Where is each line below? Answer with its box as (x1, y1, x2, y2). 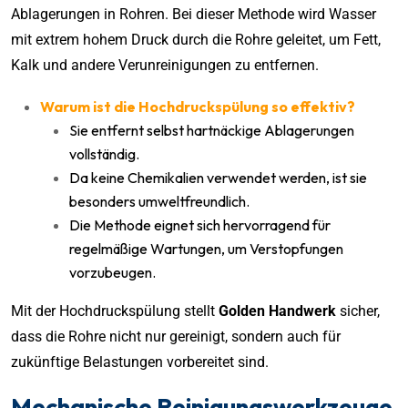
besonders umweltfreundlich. (69, 191, 250, 210)
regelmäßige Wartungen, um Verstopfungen (69, 239, 343, 258)
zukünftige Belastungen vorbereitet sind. (11, 352, 269, 371)
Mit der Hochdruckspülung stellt (11, 301, 219, 320)
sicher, (336, 301, 380, 320)
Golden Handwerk (219, 301, 336, 320)
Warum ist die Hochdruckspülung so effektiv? (40, 97, 355, 116)
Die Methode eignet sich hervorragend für (69, 215, 331, 234)
